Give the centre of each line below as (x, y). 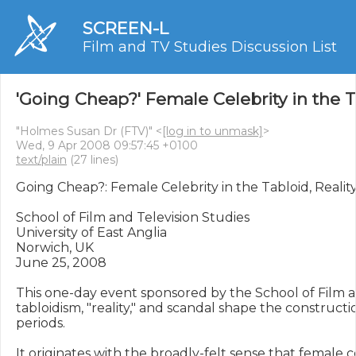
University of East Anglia (91, 232)
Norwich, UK (55, 248)
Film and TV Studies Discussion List (210, 47)
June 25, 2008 (61, 263)
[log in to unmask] (213, 131)
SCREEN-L (126, 28)
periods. (42, 323)
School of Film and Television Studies (133, 217)
